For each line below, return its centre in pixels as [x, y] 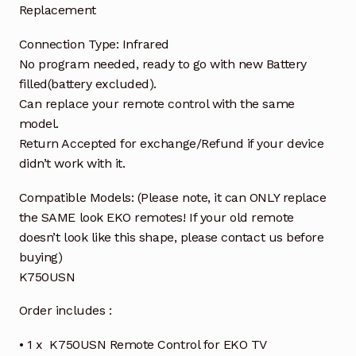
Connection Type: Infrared [94, 44]
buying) [41, 257]
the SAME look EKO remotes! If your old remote [156, 217]
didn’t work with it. [72, 163]
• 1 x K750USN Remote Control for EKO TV [143, 345]
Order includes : [65, 311]
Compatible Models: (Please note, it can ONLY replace [172, 197]
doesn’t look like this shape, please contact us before [171, 237]
